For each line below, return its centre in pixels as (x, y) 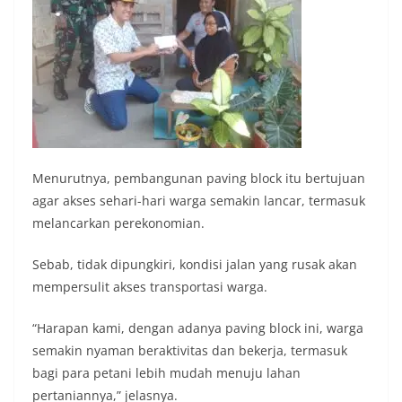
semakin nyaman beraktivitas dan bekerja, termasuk (190, 351)
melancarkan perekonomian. (118, 223)
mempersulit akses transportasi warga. (150, 287)
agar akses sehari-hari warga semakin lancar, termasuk (199, 201)
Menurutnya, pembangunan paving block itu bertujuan (199, 179)
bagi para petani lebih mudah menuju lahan (166, 373)
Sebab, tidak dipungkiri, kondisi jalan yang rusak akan (195, 265)
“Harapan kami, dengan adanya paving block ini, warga (198, 328)
